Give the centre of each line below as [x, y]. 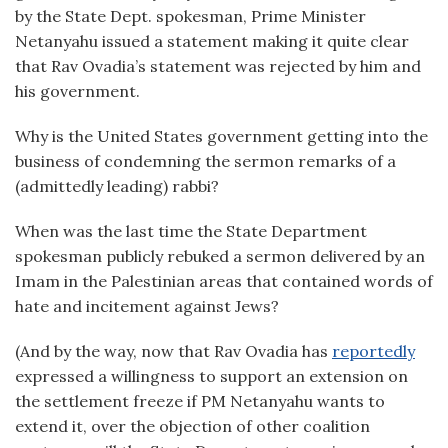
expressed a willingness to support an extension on [211, 376]
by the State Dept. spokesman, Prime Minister [190, 16]
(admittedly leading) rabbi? [117, 186]
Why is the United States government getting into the [221, 136]
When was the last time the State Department [191, 231]
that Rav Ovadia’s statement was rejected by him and [218, 66]
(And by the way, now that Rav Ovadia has [173, 351]
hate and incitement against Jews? [147, 306]
